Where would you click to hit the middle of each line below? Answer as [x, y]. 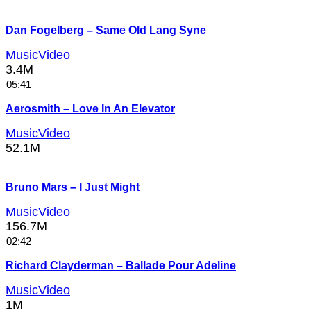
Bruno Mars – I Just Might [73, 187]
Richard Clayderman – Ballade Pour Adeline [121, 265]
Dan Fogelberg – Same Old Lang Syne [106, 30]
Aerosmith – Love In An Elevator [90, 108]
